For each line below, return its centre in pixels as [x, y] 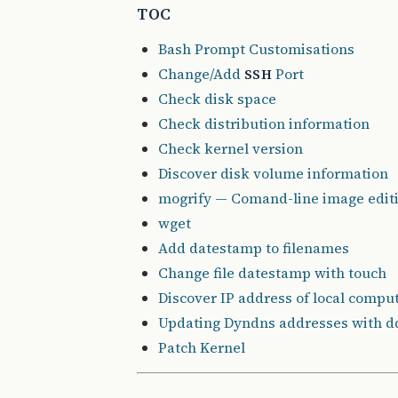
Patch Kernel [202, 347]
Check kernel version [231, 148]
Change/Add [201, 74]
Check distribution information [264, 123]
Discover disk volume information [273, 173]
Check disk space [217, 99]
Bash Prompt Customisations [256, 49]
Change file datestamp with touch [272, 273]
